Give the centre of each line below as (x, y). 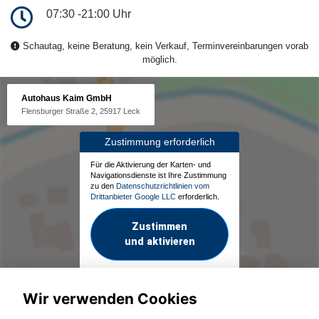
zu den (103, 186)
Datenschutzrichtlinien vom (163, 186)
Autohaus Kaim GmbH (67, 98)
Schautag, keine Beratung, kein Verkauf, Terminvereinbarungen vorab (164, 46)
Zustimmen (159, 227)
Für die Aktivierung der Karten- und (151, 165)
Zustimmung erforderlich (159, 142)
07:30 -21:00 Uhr (89, 14)
